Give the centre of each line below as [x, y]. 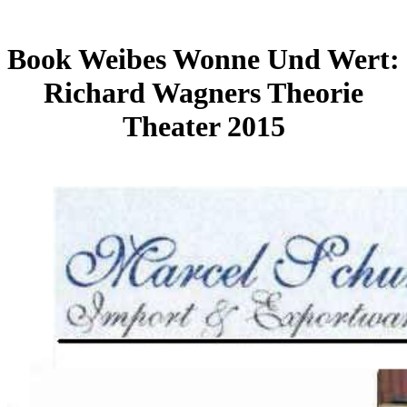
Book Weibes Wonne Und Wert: [203, 60]
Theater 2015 [203, 127]
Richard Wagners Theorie [203, 93]
